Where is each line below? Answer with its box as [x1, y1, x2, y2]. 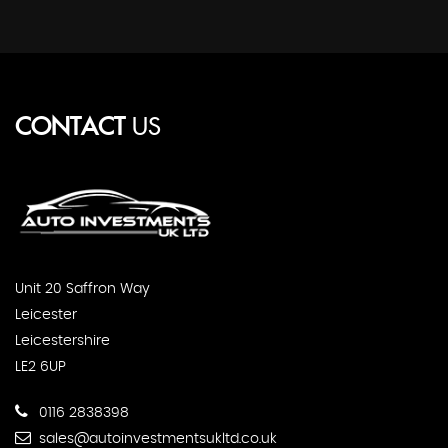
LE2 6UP [14, 359, 66, 374]
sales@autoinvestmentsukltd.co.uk [34, 431, 277, 446]
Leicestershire [14, 333, 110, 348]
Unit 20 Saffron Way [14, 281, 150, 296]
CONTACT [14, 114, 125, 142]
